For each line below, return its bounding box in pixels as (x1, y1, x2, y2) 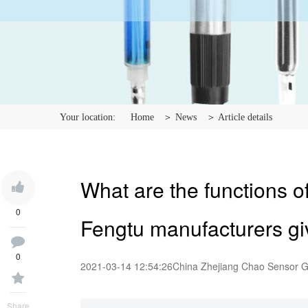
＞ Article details (206, 112, 272, 122)
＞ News (163, 112, 197, 122)
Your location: (60, 112, 115, 122)
